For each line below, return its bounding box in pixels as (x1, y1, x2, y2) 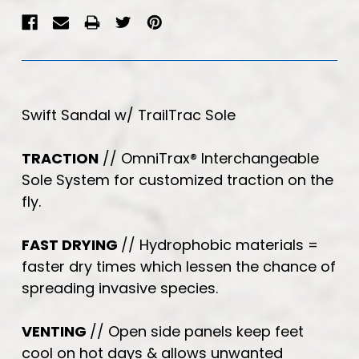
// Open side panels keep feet (90, 321, 304, 341)
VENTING (22, 321, 87, 341)
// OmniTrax (103, 147, 190, 168)
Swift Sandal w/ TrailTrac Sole (22, 104, 236, 125)
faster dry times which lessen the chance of (22, 256, 336, 276)
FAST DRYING (22, 234, 118, 255)
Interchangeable (201, 147, 319, 168)
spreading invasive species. (22, 277, 218, 298)
